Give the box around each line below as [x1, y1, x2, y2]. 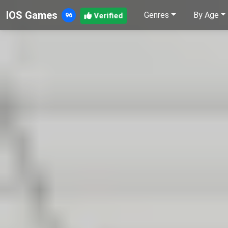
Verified [94, 10, 123, 20]
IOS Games [6, 9, 58, 21]
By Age [193, 10, 219, 20]
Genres [144, 10, 169, 20]
